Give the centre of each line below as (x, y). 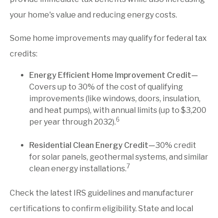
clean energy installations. (78, 168)
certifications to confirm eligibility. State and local (101, 209)
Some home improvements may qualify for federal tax (108, 38)
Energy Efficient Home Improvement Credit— (114, 75)
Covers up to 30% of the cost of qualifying (106, 87)
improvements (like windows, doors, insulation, (115, 98)
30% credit (176, 145)
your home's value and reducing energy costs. (93, 15)
